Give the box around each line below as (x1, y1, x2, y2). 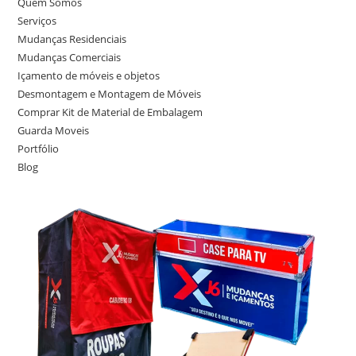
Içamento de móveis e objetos (17, 68, 161, 83)
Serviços (17, 14, 57, 29)
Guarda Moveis (17, 123, 90, 138)
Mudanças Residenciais (17, 32, 127, 47)
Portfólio (17, 141, 60, 157)
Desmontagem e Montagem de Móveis (17, 87, 202, 102)
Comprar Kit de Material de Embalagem (17, 105, 203, 120)
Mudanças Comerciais (17, 50, 122, 65)
